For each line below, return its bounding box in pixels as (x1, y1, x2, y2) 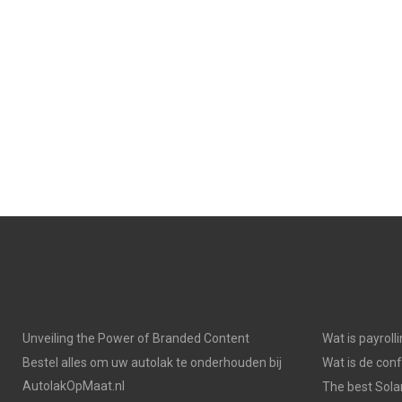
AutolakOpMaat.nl (22, 379, 125, 393)
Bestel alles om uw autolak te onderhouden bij (22, 355, 282, 370)
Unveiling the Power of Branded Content (22, 331, 249, 345)
